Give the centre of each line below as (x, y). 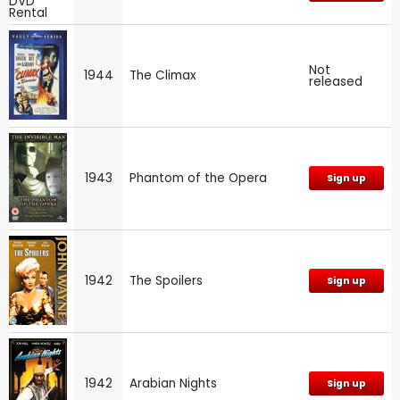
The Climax (163, 75)
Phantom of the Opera (198, 178)
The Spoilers (166, 280)
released (336, 81)
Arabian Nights (173, 383)
